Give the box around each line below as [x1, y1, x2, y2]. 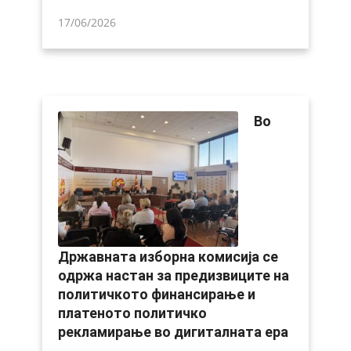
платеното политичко [57, 304, 207, 321]
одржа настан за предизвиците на [57, 266, 289, 284]
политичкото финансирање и [57, 285, 255, 302]
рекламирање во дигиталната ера [57, 323, 288, 340]
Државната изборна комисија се [57, 248, 278, 265]
